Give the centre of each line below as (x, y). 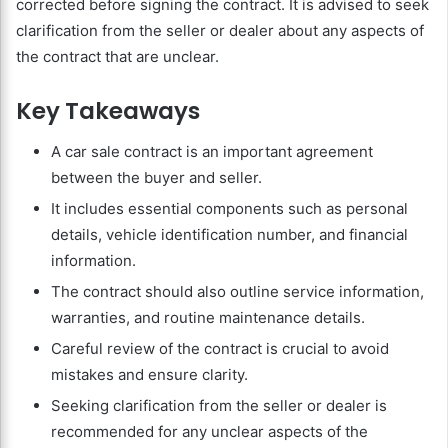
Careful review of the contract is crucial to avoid (220, 348)
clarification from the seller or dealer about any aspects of (220, 31)
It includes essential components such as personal (229, 208)
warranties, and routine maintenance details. (208, 317)
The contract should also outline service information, (237, 291)
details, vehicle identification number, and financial (229, 234)
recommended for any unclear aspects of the (209, 431)
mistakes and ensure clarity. (149, 374)
